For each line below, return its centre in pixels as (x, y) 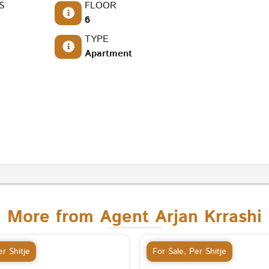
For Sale (168, 252)
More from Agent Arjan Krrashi (134, 218)
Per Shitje (208, 252)
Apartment (109, 54)
